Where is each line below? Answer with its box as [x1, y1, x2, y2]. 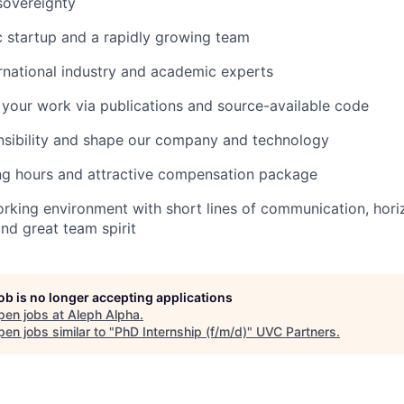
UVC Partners [256, 323, 336, 339]
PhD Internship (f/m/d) [115, 323, 247, 339]
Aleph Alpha [68, 306, 140, 322]
